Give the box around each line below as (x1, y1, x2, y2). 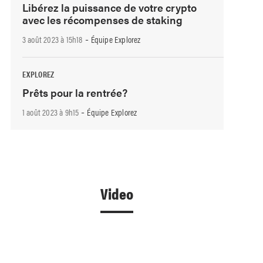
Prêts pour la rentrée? (22, 85, 127, 100)
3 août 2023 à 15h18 (22, 32, 83, 45)
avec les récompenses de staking (22, 12, 183, 28)
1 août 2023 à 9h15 (22, 105, 79, 118)
